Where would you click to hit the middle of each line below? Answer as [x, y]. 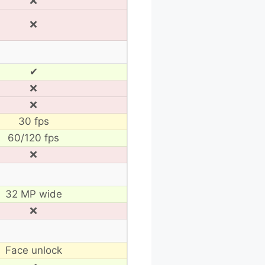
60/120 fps [33, 138]
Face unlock [33, 250]
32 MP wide [33, 194]
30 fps [33, 121]
